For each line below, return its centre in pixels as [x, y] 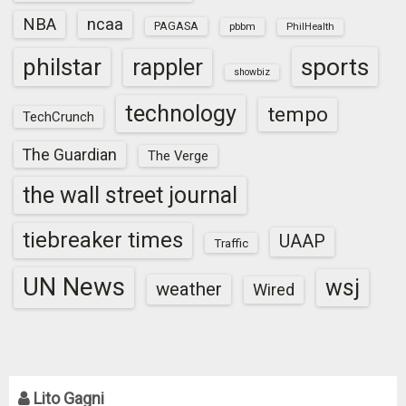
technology [181, 114]
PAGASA [176, 26]
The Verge [178, 156]
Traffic [231, 243]
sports [335, 67]
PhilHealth [310, 27]
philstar [62, 67]
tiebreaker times [103, 240]
